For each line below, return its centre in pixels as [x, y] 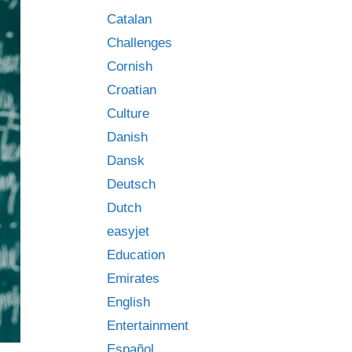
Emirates [133, 279]
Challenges [139, 43]
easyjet [128, 231]
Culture [128, 114]
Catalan [129, 19]
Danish [127, 137]
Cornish [130, 66]
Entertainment [148, 326]
